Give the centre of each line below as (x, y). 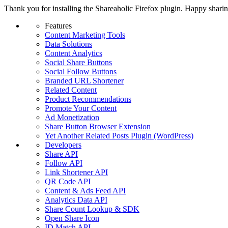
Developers (63, 145)
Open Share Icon (72, 218)
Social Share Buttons (78, 62)
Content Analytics (74, 53)
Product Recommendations (88, 99)
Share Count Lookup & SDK (92, 209)
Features (58, 26)
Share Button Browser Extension (98, 126)
